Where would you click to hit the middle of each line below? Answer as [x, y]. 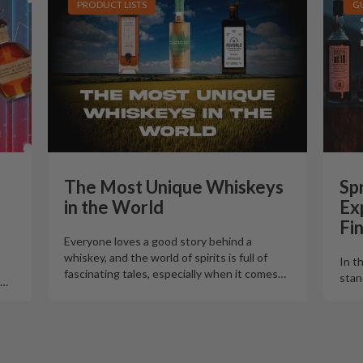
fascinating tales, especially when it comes [171, 273]
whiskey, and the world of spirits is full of [166, 257]
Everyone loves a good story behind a [158, 241]
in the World [114, 207]
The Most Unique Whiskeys [174, 187]
